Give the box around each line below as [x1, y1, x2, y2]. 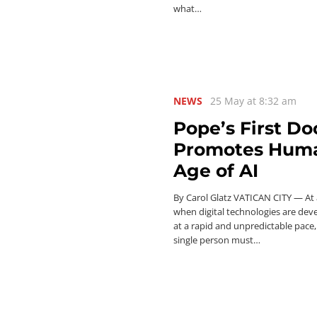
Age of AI [173, 159, 258, 181]
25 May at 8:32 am [210, 93, 297, 108]
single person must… [173, 234, 260, 246]
